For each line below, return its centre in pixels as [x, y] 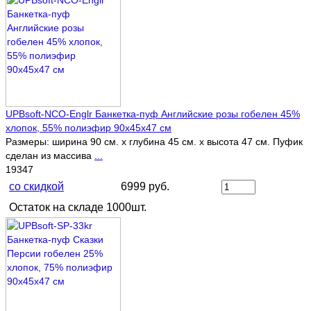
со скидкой [36, 187]
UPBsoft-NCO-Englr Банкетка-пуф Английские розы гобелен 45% [153, 114]
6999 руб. [145, 187]
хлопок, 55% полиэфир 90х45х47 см [89, 128]
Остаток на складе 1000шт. [78, 208]
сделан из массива [50, 156]
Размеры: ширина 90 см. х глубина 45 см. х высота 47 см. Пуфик [154, 142]
